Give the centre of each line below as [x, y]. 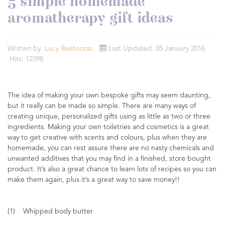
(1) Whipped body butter [50, 211]
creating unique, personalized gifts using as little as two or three [109, 117]
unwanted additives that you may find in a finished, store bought [109, 159]
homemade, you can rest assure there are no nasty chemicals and [111, 148]
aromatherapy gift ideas [90, 19]
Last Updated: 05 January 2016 [157, 49]
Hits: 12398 [26, 59]
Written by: [26, 49]
